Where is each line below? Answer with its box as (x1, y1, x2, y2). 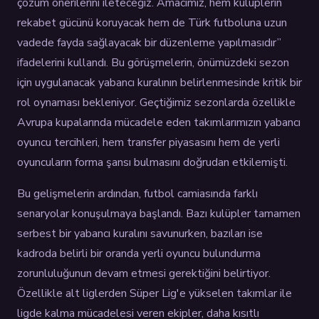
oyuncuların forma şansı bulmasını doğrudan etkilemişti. (17, 154, 288, 170)
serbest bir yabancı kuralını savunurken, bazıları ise (17, 225, 263, 241)
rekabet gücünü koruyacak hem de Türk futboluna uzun (17, 14, 287, 31)
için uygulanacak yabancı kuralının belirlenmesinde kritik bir (17, 74, 302, 90)
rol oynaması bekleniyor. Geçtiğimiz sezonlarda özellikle (17, 94, 296, 110)
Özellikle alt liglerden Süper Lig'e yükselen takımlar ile (17, 285, 292, 301)
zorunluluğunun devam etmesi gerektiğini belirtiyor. (17, 265, 271, 281)
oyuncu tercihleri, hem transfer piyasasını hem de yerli (17, 134, 280, 150)
